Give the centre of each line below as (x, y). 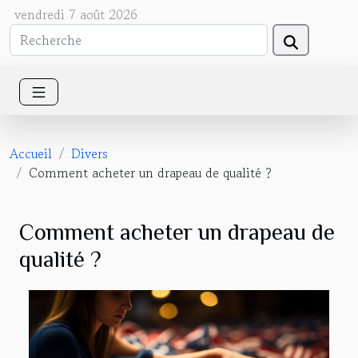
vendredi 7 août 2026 (76, 14)
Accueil (31, 153)
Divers (89, 153)
